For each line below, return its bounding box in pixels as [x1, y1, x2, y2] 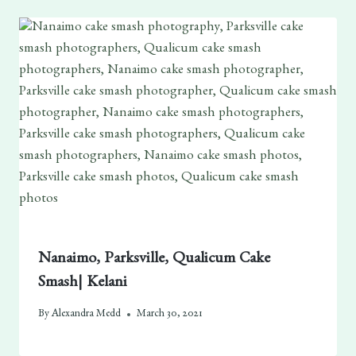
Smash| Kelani [37, 276, 127, 292]
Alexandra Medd [52, 308, 122, 320]
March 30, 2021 [137, 308, 203, 320]
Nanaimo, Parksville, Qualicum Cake [37, 252, 270, 269]
